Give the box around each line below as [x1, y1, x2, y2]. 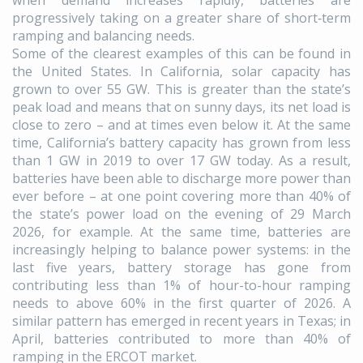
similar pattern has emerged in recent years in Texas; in [12, 312, 351, 331]
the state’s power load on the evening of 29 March [12, 205, 351, 224]
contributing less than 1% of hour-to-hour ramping [12, 276, 351, 295]
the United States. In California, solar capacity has [12, 62, 351, 81]
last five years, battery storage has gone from [12, 258, 351, 277]
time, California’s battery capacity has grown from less [12, 134, 351, 152]
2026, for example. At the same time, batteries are [12, 223, 351, 241]
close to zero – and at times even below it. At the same [12, 116, 351, 135]
